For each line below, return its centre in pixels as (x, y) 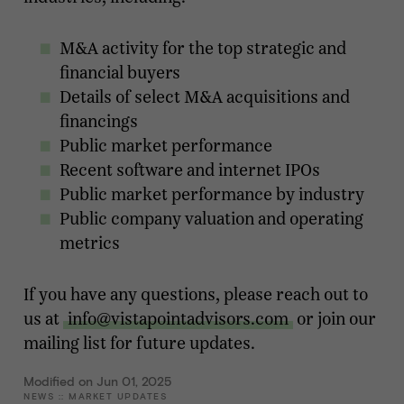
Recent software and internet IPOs (190, 170)
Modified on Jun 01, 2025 (97, 381)
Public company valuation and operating (211, 219)
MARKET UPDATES (118, 396)
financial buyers (120, 73)
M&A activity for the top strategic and (203, 48)
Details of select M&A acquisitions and (205, 97)
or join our (335, 319)
